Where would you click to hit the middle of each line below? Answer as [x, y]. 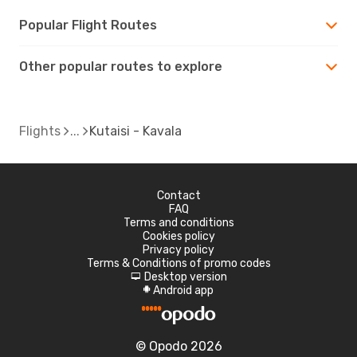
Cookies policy [178, 236]
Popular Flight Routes [88, 25]
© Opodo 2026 [178, 346]
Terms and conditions [178, 222]
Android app [183, 290]
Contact [178, 195]
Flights [40, 131]
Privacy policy [178, 249]
